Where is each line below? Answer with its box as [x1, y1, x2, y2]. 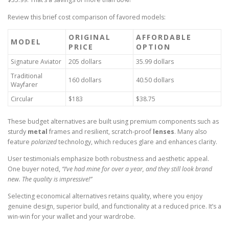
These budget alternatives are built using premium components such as [8, 117, 219, 126]
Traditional [11, 71, 42, 80]
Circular [11, 94, 33, 103]
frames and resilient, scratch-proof [48, 127, 153, 136]
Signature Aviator [11, 57, 61, 66]
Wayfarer [11, 80, 38, 89]
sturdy [8, 127, 28, 136]
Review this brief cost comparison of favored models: [8, 12, 166, 21]
